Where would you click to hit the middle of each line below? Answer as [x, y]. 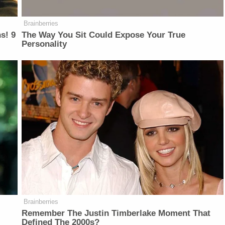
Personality [44, 44]
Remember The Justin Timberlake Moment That [116, 213]
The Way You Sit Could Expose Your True [104, 35]
